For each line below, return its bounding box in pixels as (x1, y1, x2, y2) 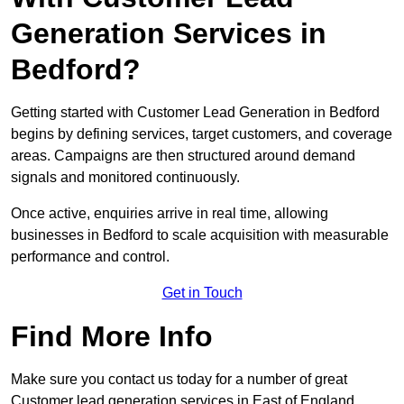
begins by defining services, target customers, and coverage (11, 126, 392, 142)
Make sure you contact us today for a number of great (11, 372, 347, 388)
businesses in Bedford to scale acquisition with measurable (11, 227, 389, 243)
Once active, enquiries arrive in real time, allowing (11, 206, 328, 222)
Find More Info (11, 320, 213, 353)
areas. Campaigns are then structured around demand (11, 148, 355, 164)
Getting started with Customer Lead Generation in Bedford (11, 105, 380, 121)
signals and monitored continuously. (11, 170, 240, 186)
